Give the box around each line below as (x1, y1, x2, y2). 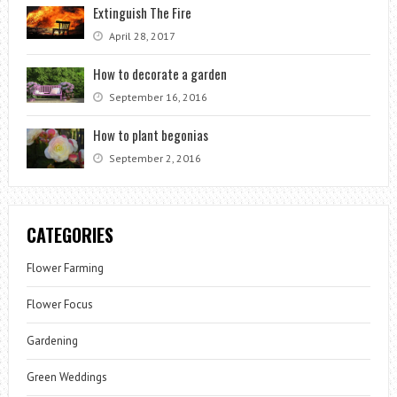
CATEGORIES (26, 221, 113, 248)
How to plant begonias (92, 124, 208, 144)
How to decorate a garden (92, 63, 227, 83)
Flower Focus (26, 296, 93, 312)
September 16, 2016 (105, 90, 207, 104)
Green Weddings (26, 369, 107, 385)
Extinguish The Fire (92, 2, 191, 22)
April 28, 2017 (105, 28, 175, 43)
